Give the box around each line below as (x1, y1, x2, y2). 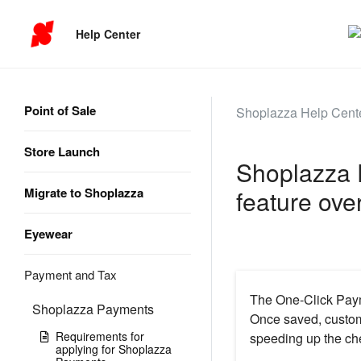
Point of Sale (24, 102, 96, 119)
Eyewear (24, 225, 73, 243)
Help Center (76, 25, 141, 42)
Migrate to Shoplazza (24, 184, 143, 201)
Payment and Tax (24, 266, 117, 283)
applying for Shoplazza (56, 341, 172, 357)
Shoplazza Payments (32, 300, 154, 318)
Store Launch (24, 143, 100, 160)
